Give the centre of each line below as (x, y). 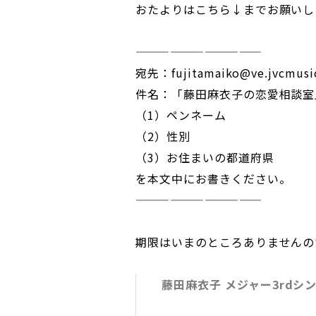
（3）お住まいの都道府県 (205, 157)
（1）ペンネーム (181, 115)
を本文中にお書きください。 (213, 178)
